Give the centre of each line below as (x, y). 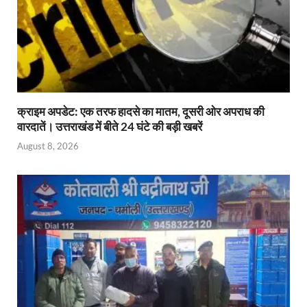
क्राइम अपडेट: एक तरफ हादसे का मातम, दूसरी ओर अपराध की (141, 111)
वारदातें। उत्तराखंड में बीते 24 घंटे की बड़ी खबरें (110, 126)
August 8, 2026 (48, 146)
